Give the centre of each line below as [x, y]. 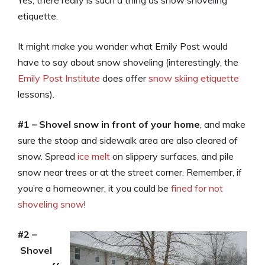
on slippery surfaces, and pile [172, 156]
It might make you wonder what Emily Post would [123, 46]
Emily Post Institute [59, 78]
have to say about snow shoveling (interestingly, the [128, 62]
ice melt [94, 156]
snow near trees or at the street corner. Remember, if [130, 172]
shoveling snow [51, 204]
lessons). [36, 94]
